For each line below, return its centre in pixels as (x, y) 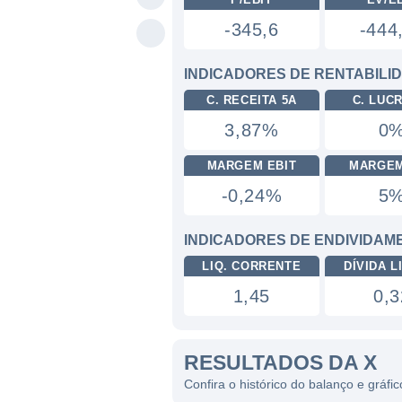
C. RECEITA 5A (251, 100)
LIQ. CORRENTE (252, 266)
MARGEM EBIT (252, 166)
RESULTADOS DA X (280, 363)
